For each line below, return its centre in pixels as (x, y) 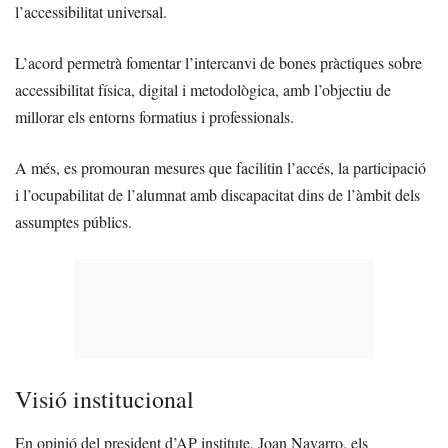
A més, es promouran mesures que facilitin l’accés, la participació (220, 168)
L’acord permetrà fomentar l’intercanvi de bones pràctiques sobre (218, 63)
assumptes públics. (73, 222)
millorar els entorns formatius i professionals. (154, 117)
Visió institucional (104, 399)
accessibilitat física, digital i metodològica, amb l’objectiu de (203, 90)
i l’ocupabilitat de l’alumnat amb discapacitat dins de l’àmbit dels (217, 195)
